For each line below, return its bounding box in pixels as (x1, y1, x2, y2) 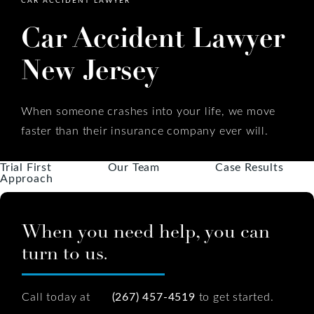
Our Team (107, 158, 160, 174)
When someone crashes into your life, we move (21, 102, 276, 118)
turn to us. (22, 241, 109, 265)
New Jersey (21, 53, 159, 88)
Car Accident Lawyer (21, 20, 285, 56)
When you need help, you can (22, 219, 271, 243)
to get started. (195, 289, 274, 304)
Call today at (22, 289, 94, 304)
